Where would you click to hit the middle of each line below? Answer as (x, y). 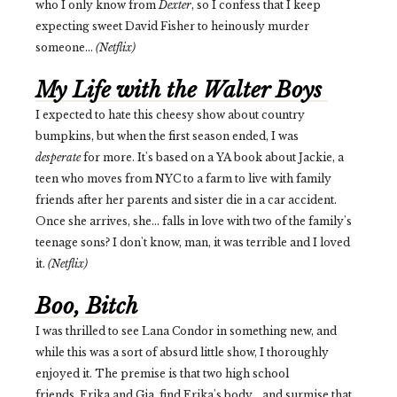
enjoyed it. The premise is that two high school (162, 374)
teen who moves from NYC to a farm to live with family (183, 179)
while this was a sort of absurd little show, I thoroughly (182, 353)
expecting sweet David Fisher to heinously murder (172, 27)
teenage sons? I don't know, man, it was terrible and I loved (193, 243)
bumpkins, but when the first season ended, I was (167, 136)
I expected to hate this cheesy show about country (170, 115)
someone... (64, 48)
